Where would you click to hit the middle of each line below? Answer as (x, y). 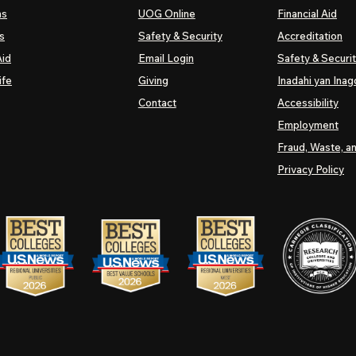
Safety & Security (180, 36)
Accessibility (308, 103)
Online (178, 14)
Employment (308, 125)
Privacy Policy (311, 169)
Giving (153, 80)
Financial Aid (307, 14)
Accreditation (310, 36)
